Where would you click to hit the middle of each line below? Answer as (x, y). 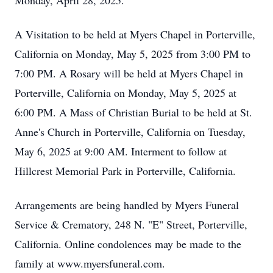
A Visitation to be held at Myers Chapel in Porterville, (135, 34)
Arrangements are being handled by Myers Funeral (127, 205)
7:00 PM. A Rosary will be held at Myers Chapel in (129, 73)
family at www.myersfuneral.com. (90, 263)
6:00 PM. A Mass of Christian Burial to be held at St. (133, 112)
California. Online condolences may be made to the (128, 244)
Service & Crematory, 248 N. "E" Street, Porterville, (131, 224)
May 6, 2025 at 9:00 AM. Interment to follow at (121, 151)
